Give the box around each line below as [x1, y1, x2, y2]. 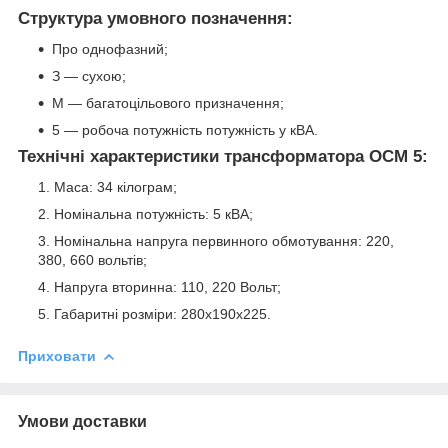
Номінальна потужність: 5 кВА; [54, 205, 253, 222]
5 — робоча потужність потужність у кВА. [52, 121, 318, 138]
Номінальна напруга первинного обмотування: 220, [54, 232, 394, 249]
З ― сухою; [52, 67, 126, 84]
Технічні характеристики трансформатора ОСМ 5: [18, 146, 428, 166]
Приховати [18, 347, 96, 364]
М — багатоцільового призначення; [52, 94, 284, 111]
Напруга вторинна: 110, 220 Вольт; [54, 278, 281, 295]
